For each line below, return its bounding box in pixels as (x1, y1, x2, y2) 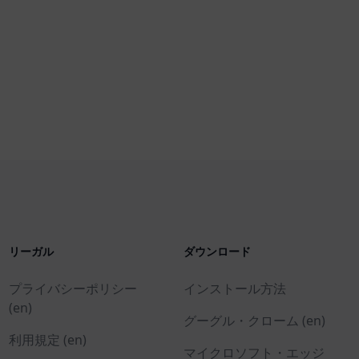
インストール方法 (184, 280, 287, 297)
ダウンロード (184, 244, 252, 259)
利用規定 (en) (8, 331, 87, 349)
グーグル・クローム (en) (184, 312, 326, 329)
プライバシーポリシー (8, 280, 137, 297)
